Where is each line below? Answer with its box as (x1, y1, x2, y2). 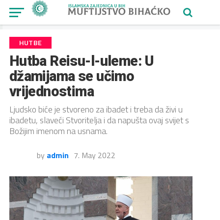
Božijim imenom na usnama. (9, 124, 108, 137)
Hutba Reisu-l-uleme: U (9, 53, 154, 69)
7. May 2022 (73, 149, 115, 161)
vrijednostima (9, 83, 94, 100)
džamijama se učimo (9, 68, 135, 84)
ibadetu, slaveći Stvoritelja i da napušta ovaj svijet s (9, 113, 189, 127)
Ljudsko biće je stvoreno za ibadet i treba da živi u (9, 103, 183, 116)
